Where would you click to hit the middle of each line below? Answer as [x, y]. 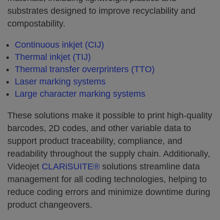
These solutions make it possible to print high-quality [110, 115]
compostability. [36, 24]
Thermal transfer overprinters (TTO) [85, 69]
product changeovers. [50, 205]
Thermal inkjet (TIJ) [53, 57]
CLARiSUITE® [71, 166]
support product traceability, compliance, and [95, 141]
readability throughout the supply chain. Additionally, [109, 154]
